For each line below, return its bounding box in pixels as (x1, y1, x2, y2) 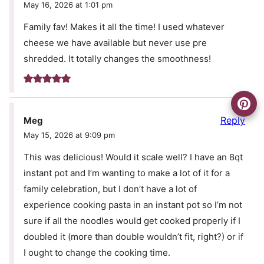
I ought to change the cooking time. (24, 246, 170, 258)
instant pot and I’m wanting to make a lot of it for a (24, 167, 230, 179)
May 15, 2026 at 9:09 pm (24, 130, 115, 140)
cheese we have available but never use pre (24, 37, 207, 48)
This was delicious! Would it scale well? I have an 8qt (24, 151, 243, 163)
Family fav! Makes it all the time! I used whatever (24, 21, 225, 32)
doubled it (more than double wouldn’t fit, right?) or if (24, 230, 243, 242)
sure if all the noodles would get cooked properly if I (24, 214, 240, 226)
